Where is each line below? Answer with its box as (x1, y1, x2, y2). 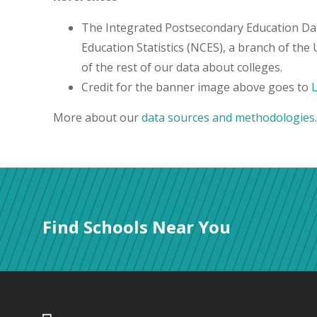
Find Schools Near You (42, 214, 231, 238)
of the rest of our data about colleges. (81, 59, 282, 75)
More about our (53, 109, 142, 125)
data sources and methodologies (142, 109, 315, 125)
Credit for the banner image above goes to (81, 79, 311, 95)
